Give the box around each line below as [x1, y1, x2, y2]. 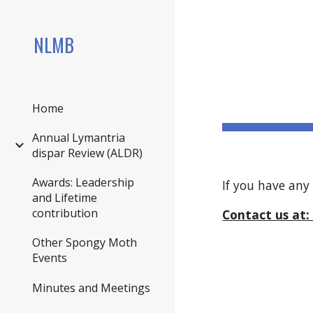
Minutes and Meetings [32, 280, 150, 296]
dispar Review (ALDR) [32, 145, 143, 161]
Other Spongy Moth [32, 234, 137, 250]
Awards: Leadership [32, 174, 134, 190]
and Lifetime [32, 189, 97, 205]
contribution [32, 205, 98, 221]
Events [32, 249, 67, 265]
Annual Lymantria [32, 129, 125, 145]
